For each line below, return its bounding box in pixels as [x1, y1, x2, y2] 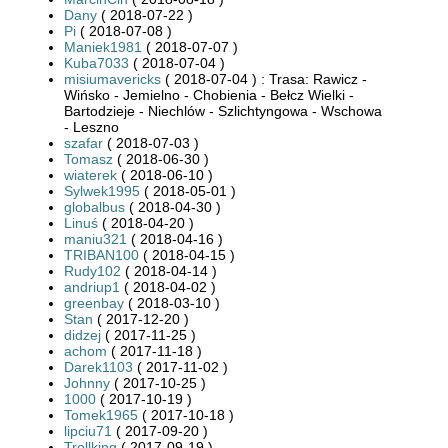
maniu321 [64, 230, 127, 247]
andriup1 [64, 278, 120, 295]
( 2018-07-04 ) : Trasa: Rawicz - [161, 70, 367, 87]
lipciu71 [64, 422, 112, 439]
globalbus [64, 198, 125, 215]
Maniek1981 [64, 38, 142, 55]
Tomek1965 [64, 406, 138, 423]
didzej [64, 326, 101, 343]
